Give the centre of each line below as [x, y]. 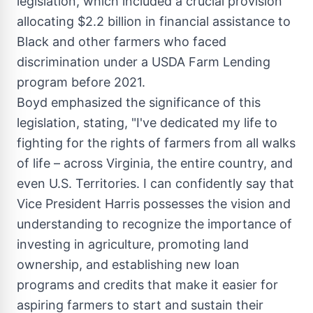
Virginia [128, 163]
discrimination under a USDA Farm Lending [144, 62]
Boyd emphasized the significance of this [139, 102]
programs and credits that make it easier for [147, 285]
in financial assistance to [216, 21]
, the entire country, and [221, 163]
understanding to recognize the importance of [154, 224]
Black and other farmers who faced [122, 42]
